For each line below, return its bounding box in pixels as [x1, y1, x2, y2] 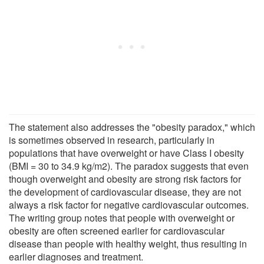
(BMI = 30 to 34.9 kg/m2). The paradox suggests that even [9, 159, 249, 173]
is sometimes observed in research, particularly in [9, 133, 214, 147]
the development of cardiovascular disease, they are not [9, 184, 241, 199]
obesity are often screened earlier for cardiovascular [9, 223, 225, 237]
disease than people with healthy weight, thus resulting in [9, 236, 247, 250]
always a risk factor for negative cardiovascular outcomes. [9, 197, 249, 212]
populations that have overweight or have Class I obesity [9, 146, 244, 160]
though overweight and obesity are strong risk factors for [9, 171, 241, 186]
